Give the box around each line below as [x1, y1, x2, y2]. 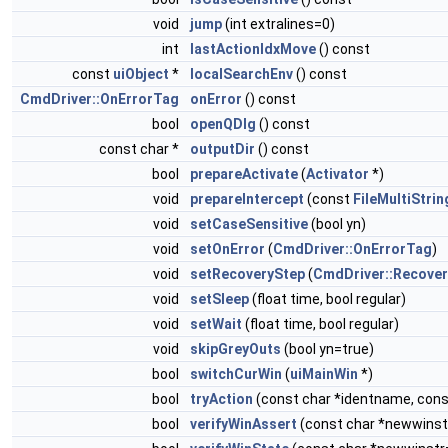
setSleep [190, 291, 249, 308]
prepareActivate [190, 166, 298, 183]
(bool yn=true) [281, 341, 374, 358]
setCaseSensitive [190, 216, 308, 233]
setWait [190, 316, 242, 333]
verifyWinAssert [190, 416, 297, 433]
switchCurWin [190, 366, 282, 383]
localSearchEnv [190, 66, 293, 83]
